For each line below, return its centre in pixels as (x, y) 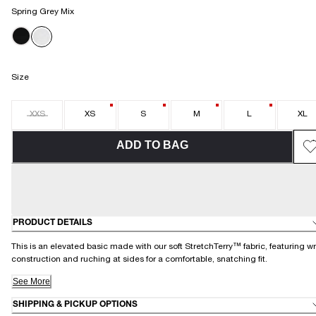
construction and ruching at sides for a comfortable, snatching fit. (140, 259)
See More (31, 281)
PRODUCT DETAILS (53, 223)
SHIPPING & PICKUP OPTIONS (75, 305)
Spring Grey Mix (43, 12)
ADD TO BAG (152, 145)
